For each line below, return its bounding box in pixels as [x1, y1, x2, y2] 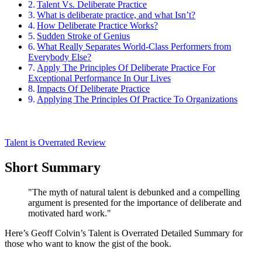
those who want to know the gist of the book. [5, 239, 171, 249]
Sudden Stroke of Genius [37, 31, 130, 42]
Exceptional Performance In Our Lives [28, 73, 171, 84]
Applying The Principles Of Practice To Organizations [37, 94, 238, 105]
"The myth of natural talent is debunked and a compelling [28, 187, 240, 198]
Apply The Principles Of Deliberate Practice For [37, 63, 216, 73]
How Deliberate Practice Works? [37, 20, 158, 31]
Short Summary [5, 160, 101, 175]
